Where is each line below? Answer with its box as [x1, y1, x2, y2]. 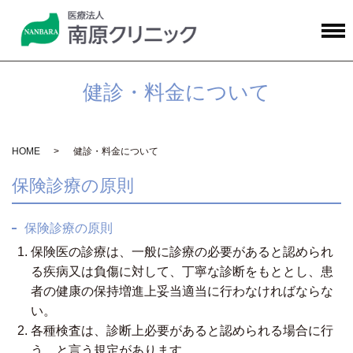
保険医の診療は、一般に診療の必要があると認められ [31, 244, 333, 258]
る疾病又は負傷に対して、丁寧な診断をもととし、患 [31, 264, 333, 278]
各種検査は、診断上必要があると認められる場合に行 [31, 323, 333, 337]
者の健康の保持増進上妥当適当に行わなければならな [31, 284, 333, 298]
